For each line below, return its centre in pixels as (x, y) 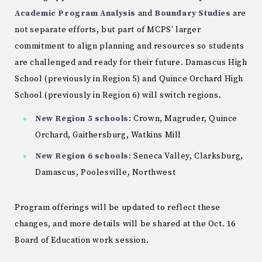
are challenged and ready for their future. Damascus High (131, 62)
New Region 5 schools (82, 119)
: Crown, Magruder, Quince (183, 119)
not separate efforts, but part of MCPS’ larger (108, 30)
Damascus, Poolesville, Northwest (106, 173)
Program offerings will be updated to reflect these (118, 208)
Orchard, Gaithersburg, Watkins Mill (108, 135)
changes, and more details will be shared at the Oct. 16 (125, 224)
